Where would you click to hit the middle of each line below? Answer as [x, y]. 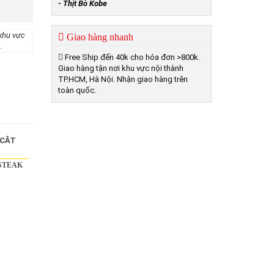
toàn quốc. [77, 91]
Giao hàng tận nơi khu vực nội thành [120, 68]
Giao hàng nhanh [98, 37]
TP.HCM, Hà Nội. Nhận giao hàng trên [123, 80]
